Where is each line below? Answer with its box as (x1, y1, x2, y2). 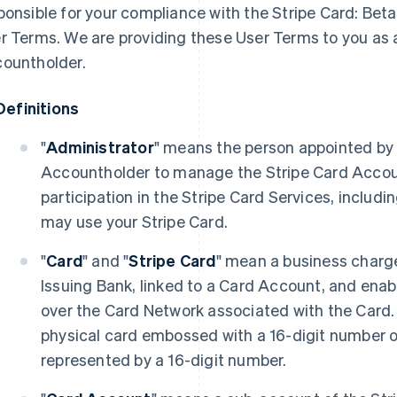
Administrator (46, 136, 154, 157)
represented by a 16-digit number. (41, 349, 287, 370)
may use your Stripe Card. (41, 211, 228, 231)
